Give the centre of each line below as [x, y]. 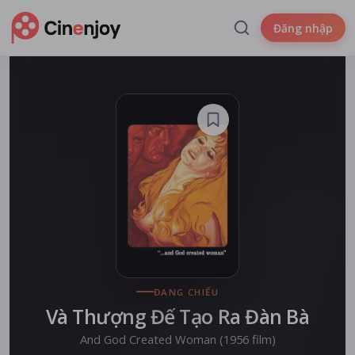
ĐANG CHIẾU [186, 292]
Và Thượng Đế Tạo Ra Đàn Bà [177, 317]
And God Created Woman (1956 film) [177, 339]
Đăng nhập [303, 28]
